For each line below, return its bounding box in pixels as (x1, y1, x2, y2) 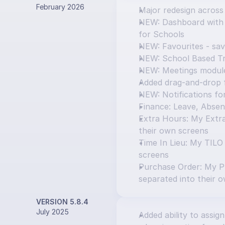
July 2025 (36, 207, 69, 216)
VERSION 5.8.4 (36, 197, 88, 206)
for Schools (139, 29, 184, 39)
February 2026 (36, 3, 84, 11)
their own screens (139, 126, 208, 136)
